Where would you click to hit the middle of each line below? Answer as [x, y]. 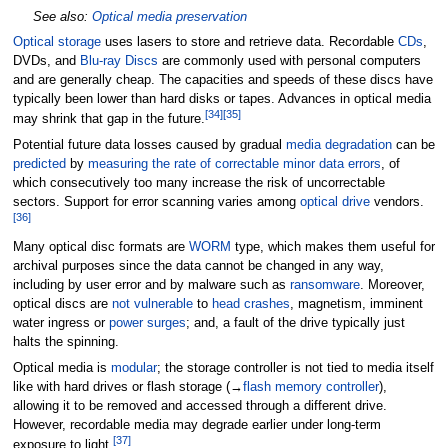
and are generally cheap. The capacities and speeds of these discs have [222, 80]
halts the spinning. [65, 342]
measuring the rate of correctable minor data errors [234, 163]
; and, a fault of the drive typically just [295, 323]
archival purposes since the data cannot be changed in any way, [198, 266]
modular [133, 367]
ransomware [324, 285]
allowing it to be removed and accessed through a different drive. [199, 405]
